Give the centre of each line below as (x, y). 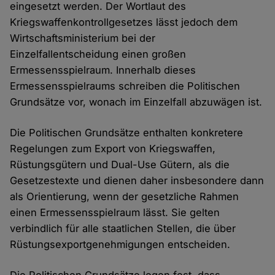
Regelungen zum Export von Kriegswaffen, (113, 148)
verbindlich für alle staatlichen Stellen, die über (123, 228)
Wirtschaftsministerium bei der (83, 38)
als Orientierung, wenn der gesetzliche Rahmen (125, 196)
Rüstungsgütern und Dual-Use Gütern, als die (120, 164)
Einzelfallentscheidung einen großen (98, 54)
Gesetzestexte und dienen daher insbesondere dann (137, 180)
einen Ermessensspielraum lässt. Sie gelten (115, 212)
